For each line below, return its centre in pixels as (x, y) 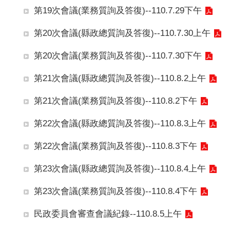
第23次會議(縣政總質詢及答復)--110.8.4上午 (120, 168)
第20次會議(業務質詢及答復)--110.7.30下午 (118, 55)
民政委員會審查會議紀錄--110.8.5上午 (108, 214)
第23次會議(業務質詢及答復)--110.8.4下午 (116, 191)
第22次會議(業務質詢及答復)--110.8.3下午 (116, 146)
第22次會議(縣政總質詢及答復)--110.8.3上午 (120, 123)
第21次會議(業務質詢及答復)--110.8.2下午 (116, 101)
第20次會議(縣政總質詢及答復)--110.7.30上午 (122, 33)
